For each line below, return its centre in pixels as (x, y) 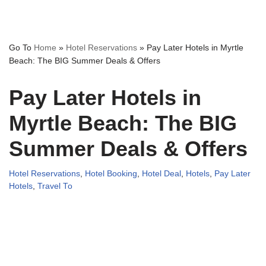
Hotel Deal (161, 174)
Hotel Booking (111, 174)
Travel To (55, 186)
